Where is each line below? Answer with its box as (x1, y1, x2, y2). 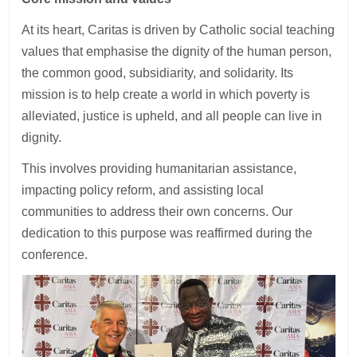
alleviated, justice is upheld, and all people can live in (22, 108, 323, 123)
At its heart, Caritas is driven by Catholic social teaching (22, 22, 335, 37)
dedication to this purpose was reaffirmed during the (22, 226, 313, 240)
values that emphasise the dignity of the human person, (22, 44, 332, 58)
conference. (22, 247, 88, 261)
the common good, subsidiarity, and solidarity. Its (22, 65, 294, 80)
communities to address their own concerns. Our (22, 204, 293, 218)
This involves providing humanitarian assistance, (22, 161, 297, 175)
